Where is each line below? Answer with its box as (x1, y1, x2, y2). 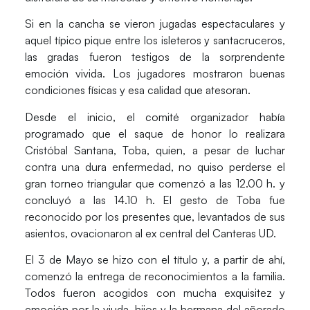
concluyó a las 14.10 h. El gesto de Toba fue (24, 192, 286, 207)
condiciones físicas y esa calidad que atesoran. (24, 83, 250, 98)
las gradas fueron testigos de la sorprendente (24, 50, 286, 64)
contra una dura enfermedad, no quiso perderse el (24, 159, 286, 174)
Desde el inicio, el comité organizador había (24, 109, 286, 124)
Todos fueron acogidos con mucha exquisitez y (24, 286, 286, 300)
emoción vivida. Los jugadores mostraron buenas (24, 66, 286, 81)
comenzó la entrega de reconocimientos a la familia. (24, 269, 286, 284)
